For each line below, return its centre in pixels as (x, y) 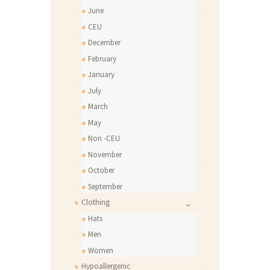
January (102, 75)
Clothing (95, 202)
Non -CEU (104, 139)
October (102, 171)
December (105, 43)
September (105, 186)
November (105, 154)
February (102, 58)
